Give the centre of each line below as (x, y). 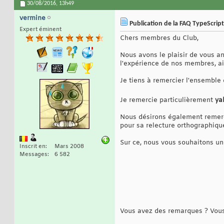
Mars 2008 (69, 147)
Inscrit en (32, 147)
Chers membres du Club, (159, 38)
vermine (32, 18)
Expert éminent (40, 30)
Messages (33, 155)
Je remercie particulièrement (167, 100)
